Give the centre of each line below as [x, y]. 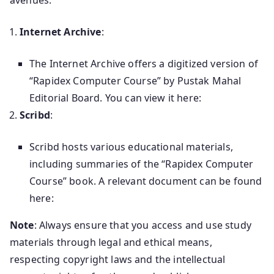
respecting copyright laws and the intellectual [118, 260]
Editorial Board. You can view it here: [116, 98]
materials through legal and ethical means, [111, 243]
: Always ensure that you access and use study [143, 225]
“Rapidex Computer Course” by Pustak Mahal [135, 81]
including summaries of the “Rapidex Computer [142, 164]
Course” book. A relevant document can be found [146, 181]
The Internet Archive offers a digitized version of [144, 64]
